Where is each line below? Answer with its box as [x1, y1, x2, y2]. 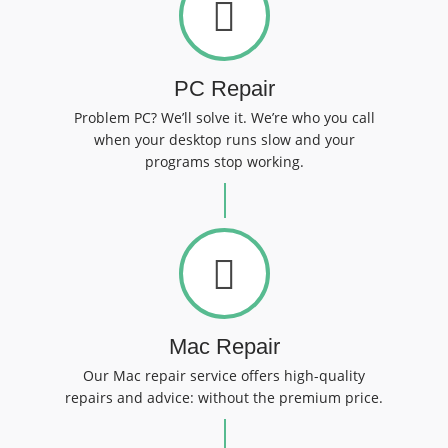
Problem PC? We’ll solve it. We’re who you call [73, 108, 375, 127]
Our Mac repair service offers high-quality [83, 366, 365, 385]
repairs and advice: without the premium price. [65, 388, 383, 407]
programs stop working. [144, 152, 304, 171]
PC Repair [173, 76, 275, 101]
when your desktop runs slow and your [93, 130, 355, 149]
